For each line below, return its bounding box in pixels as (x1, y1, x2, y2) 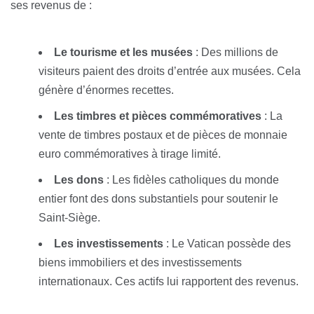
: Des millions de (193, 46, 278, 59)
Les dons (54, 174, 104, 186)
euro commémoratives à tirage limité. (39, 148, 221, 161)
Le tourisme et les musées (54, 46, 193, 59)
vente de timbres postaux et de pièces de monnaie (39, 129, 287, 142)
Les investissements (54, 238, 163, 250)
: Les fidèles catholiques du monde (104, 174, 279, 186)
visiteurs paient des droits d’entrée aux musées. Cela (39, 65, 301, 78)
